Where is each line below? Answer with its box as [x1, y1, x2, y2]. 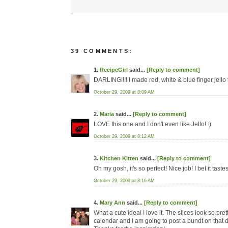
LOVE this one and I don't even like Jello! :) [94, 121, 211, 128]
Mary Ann [100, 199, 125, 206]
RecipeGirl [100, 67, 128, 73]
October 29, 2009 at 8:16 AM [94, 178, 155, 183]
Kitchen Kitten [100, 155, 138, 161]
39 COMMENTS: [71, 48, 133, 54]
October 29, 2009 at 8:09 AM [94, 90, 155, 95]
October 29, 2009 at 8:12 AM [94, 134, 155, 139]
